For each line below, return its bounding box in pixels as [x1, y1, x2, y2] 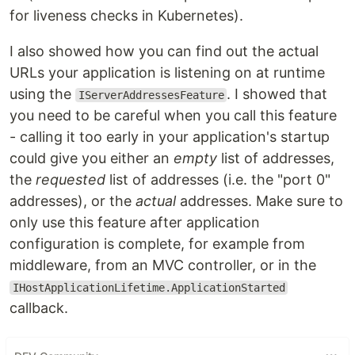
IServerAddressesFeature [78, 89, 224, 101]
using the [10, 86, 75, 102]
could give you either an [10, 150, 174, 166]
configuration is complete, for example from [10, 235, 305, 252]
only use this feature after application [10, 214, 260, 231]
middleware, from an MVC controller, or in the [10, 257, 316, 273]
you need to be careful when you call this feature [10, 107, 337, 124]
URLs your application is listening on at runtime [10, 64, 325, 81]
